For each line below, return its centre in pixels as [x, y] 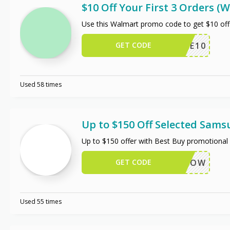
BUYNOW [185, 162]
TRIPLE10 [184, 45]
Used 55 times [41, 201]
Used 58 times [41, 84]
